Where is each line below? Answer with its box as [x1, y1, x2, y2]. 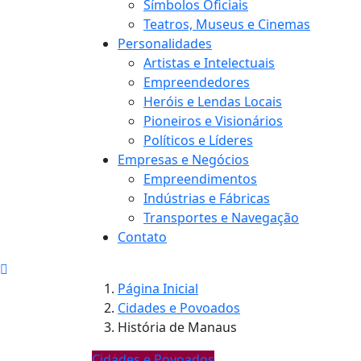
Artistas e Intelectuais [143, 53, 275, 72]
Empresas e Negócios [118, 150, 249, 168]
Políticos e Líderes [143, 131, 253, 149]
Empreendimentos [143, 169, 257, 188]
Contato [118, 227, 167, 246]
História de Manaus [118, 317, 237, 336]
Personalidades [118, 34, 212, 52]
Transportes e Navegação [143, 208, 299, 226]
